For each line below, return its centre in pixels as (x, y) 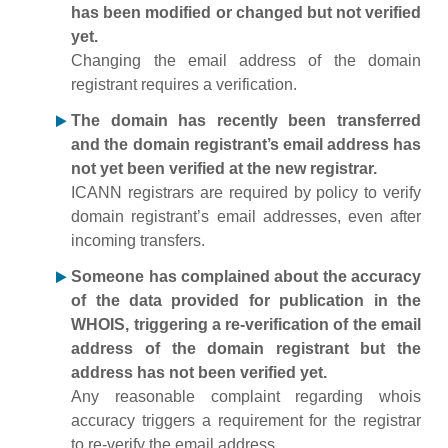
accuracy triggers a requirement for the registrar (246, 420)
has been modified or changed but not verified (246, 12)
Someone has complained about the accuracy (246, 276)
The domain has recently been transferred (246, 120)
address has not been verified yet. (199, 372)
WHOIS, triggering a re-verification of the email (246, 324)
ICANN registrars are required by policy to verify (246, 192)
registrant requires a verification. (184, 84)
